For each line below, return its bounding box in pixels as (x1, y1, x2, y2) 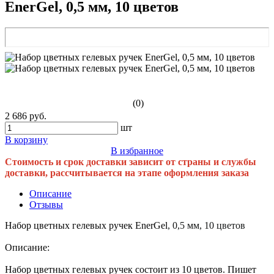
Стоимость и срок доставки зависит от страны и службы (5, 156, 256, 167)
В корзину (5, 134, 48, 145)
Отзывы (29, 199, 63, 210)
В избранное (111, 145, 163, 156)
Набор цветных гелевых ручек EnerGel (5, 220, 168, 231)
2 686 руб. (5, 110, 46, 121)
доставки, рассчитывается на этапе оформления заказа (5, 167, 249, 178)
